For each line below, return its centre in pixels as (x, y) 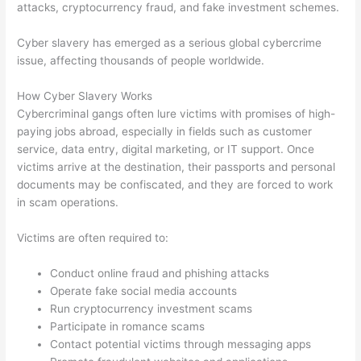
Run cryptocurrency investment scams (151, 308)
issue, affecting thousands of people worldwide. (141, 61)
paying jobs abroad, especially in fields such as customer (165, 131)
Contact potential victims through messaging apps (181, 344)
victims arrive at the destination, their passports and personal (176, 167)
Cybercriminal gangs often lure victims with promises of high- (176, 114)
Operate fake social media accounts (144, 290)
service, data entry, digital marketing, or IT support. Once (166, 149)
